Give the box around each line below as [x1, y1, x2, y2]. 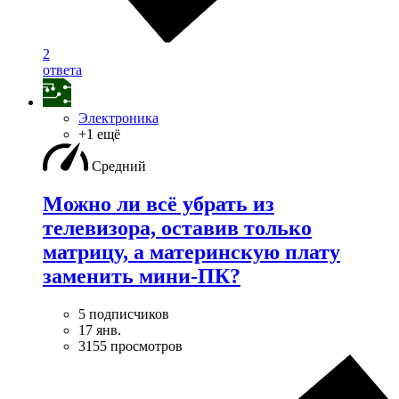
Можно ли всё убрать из [43, 191, 274, 216]
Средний [92, 158, 146, 174]
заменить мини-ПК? [43, 264, 240, 288]
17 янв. [78, 322, 121, 338]
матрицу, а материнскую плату [43, 240, 340, 264]
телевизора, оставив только [43, 216, 312, 240]
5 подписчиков [78, 305, 169, 322]
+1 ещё [78, 126, 120, 142]
